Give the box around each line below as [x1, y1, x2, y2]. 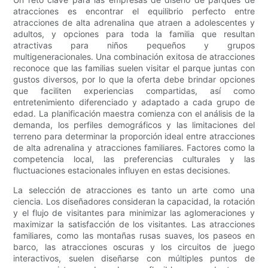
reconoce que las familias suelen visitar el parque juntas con [13, 63, 255, 74]
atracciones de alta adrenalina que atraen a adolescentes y [13, 17, 255, 28]
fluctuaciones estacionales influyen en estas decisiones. [13, 165, 231, 176]
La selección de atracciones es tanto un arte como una [13, 185, 255, 196]
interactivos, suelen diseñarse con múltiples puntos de [13, 253, 255, 264]
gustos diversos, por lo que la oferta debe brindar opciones [13, 74, 255, 85]
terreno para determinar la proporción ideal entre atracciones [13, 131, 255, 142]
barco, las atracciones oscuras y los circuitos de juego [13, 242, 255, 252]
